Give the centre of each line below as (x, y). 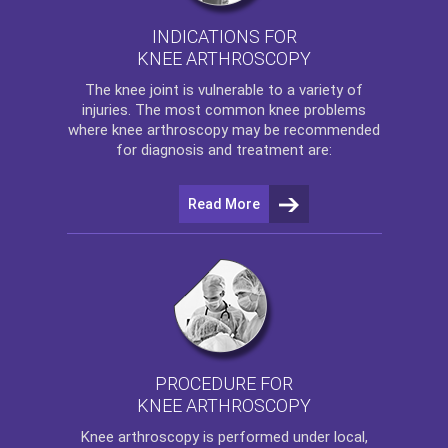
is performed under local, (283, 436)
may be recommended (304, 129)
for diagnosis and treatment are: (224, 149)
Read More (224, 203)
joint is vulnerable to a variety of (254, 89)
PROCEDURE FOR (224, 384)
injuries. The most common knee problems (224, 109)
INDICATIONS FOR (224, 37)
